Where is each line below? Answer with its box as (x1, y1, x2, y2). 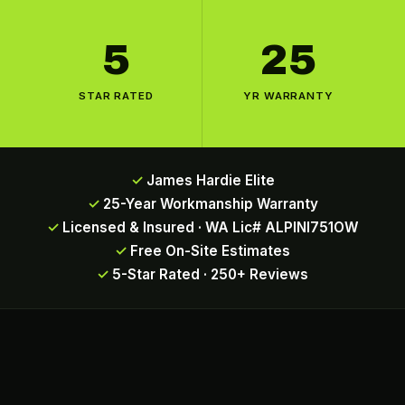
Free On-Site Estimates (130, 242, 290, 259)
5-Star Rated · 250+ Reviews (112, 266, 308, 283)
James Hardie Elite (146, 172, 275, 189)
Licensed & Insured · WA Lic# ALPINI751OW (62, 219, 358, 236)
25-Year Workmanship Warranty (102, 195, 318, 212)
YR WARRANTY (242, 89, 334, 102)
